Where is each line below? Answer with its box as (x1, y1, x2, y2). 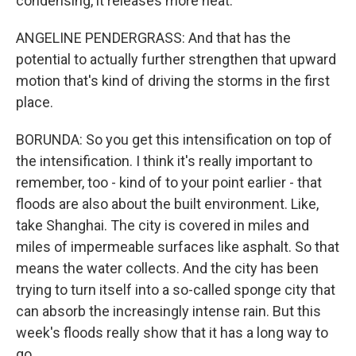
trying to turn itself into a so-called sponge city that (16, 281, 335, 298)
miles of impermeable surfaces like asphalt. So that (16, 238, 339, 255)
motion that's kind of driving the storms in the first (16, 72, 330, 89)
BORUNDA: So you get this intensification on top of (16, 130, 332, 148)
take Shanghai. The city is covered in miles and (16, 216, 309, 234)
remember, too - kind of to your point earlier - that (16, 173, 322, 191)
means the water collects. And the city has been (16, 259, 319, 277)
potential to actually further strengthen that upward (16, 50, 336, 68)
